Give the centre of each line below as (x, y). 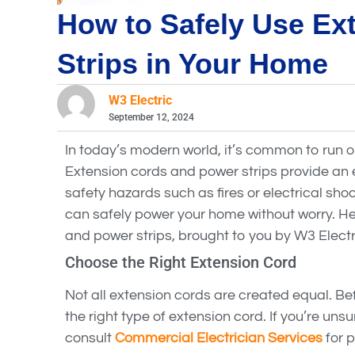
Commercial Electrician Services (219, 338)
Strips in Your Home (193, 64)
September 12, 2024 (152, 118)
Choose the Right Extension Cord (181, 263)
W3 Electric (141, 101)
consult (90, 338)
